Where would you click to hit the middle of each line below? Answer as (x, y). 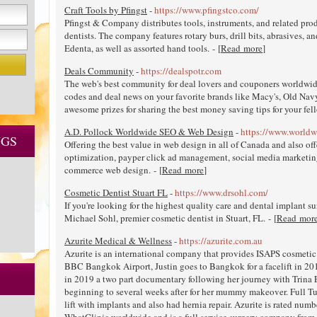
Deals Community (99, 70)
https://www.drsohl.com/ (221, 192)
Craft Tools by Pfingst (106, 10)
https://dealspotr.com (181, 70)
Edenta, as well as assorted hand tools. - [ (143, 48)
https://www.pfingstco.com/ (207, 10)
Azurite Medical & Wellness (118, 240)
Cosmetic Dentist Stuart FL (116, 192)
